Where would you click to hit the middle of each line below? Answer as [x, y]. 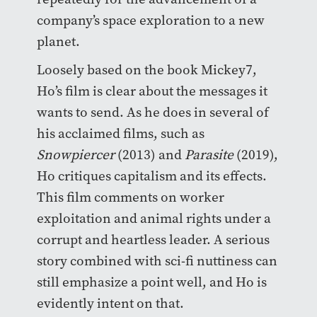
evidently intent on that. [111, 304]
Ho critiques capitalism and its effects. [151, 176]
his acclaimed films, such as [120, 134]
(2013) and [151, 155]
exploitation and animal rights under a [154, 219]
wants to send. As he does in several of [152, 113]
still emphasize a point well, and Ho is [151, 282]
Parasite [210, 155]
